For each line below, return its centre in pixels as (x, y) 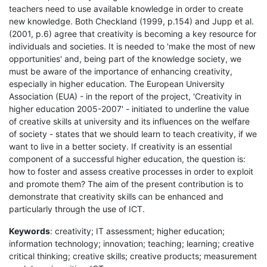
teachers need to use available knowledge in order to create (126, 8)
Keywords (30, 231)
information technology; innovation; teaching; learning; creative (131, 243)
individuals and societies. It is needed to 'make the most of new (132, 46)
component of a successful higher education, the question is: (127, 159)
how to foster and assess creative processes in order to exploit (131, 171)
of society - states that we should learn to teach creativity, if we (133, 133)
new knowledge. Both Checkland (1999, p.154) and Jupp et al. (131, 21)
